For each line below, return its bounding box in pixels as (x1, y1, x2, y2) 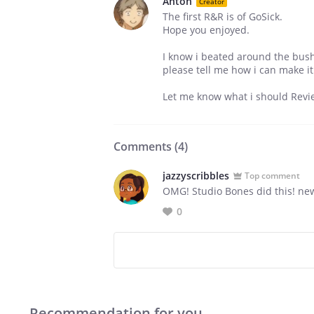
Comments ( (114, 139, 178, 154)
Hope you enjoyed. (163, 23, 250, 36)
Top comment (245, 169, 300, 182)
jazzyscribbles (163, 169, 229, 182)
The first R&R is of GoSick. (163, 10, 282, 23)
